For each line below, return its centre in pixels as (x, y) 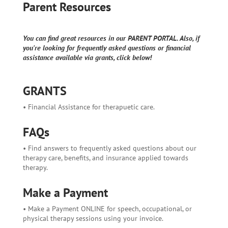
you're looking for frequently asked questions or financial (107, 48)
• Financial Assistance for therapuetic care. (89, 107)
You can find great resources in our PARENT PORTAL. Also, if (111, 38)
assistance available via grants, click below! (87, 57)
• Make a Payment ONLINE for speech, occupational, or (107, 208)
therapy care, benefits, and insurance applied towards (105, 158)
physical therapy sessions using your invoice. (93, 218)
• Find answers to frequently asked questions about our (109, 148)
